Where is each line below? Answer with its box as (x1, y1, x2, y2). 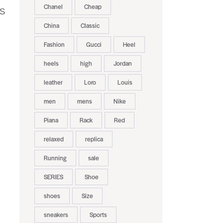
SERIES (43, 172, 63, 182)
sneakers (43, 210, 68, 220)
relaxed (43, 134, 64, 144)
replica (85, 134, 103, 144)
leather (43, 78, 63, 87)
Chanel (43, 2, 63, 11)
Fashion (43, 40, 65, 49)
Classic (80, 21, 100, 30)
